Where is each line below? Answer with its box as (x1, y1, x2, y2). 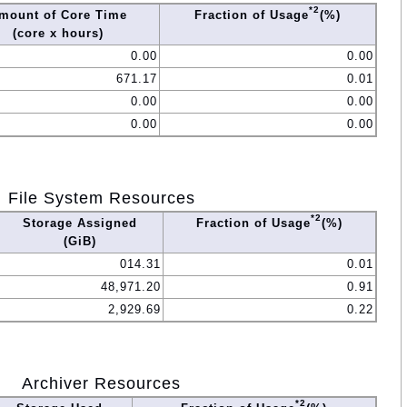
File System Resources (7, 188, 195, 207)
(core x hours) (13, 25, 104, 40)
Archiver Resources (22, 373, 181, 392)
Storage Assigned (22, 215, 137, 230)
